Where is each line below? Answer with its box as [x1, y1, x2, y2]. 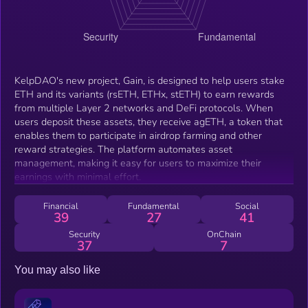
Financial [43, 199, 79, 212]
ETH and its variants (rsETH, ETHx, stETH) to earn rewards [14, 87, 274, 101]
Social [234, 199, 259, 212]
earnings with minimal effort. [14, 169, 141, 184]
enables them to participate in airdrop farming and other [14, 128, 262, 142]
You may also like [14, 263, 100, 276]
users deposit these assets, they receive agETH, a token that [14, 114, 283, 129]
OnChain [206, 228, 241, 241]
